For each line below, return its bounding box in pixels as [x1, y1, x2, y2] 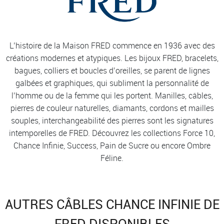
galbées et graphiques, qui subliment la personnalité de [15, 77, 209, 89]
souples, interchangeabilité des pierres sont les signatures [10, 115, 213, 126]
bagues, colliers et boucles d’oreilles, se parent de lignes [14, 65, 210, 76]
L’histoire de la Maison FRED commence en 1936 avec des [9, 40, 215, 51]
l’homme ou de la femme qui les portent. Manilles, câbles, [11, 90, 213, 101]
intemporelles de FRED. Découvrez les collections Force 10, [9, 127, 215, 139]
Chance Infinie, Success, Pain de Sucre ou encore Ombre [13, 140, 210, 151]
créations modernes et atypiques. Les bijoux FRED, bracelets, [5, 52, 218, 64]
